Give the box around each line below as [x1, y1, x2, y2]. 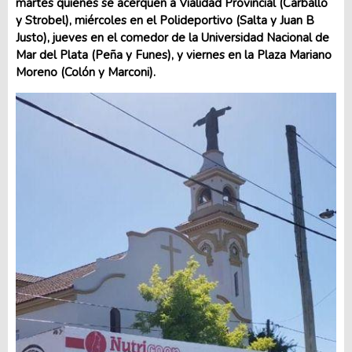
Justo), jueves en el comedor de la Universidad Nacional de [16, 29, 329, 46]
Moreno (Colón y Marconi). [16, 64, 156, 80]
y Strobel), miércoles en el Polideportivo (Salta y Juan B [16, 12, 314, 28]
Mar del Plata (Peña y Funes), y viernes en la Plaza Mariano [16, 46, 332, 63]
